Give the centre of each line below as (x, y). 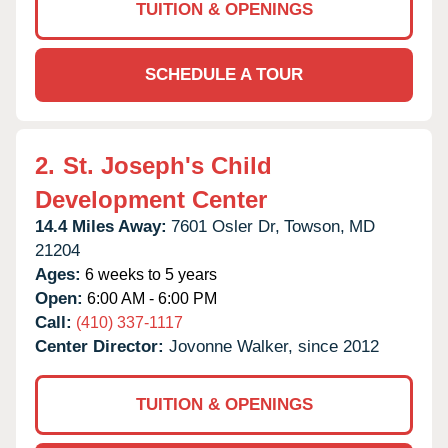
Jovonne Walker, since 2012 (274, 346)
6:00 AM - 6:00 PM (150, 298)
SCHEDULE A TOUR (224, 74)
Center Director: (102, 346)
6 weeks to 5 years (149, 274)
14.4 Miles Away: (101, 226)
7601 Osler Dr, (225, 226)
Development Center (151, 199)
